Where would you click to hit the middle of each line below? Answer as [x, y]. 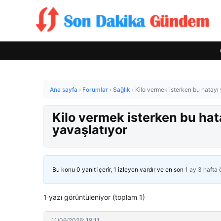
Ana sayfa [64, 90]
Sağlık [122, 90]
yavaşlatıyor [90, 130]
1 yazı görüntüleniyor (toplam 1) [94, 197]
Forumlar [95, 90]
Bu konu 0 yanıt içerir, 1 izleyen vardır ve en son [119, 169]
